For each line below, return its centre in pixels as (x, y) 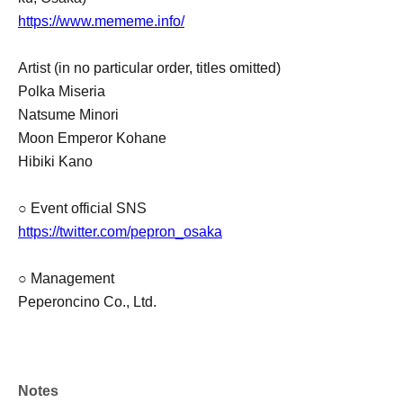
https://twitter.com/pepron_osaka (120, 231)
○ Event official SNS (82, 208)
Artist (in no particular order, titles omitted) (149, 67)
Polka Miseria (62, 91)
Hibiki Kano (55, 161)
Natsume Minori (68, 114)
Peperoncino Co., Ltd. (87, 301)
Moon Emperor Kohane (92, 138)
